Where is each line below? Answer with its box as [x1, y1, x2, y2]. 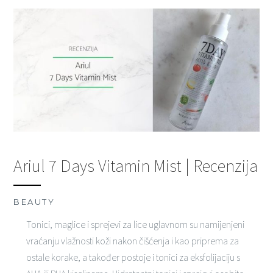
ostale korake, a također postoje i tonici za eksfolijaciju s [26, 250, 240, 263]
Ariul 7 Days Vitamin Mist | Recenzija [13, 154, 258, 177]
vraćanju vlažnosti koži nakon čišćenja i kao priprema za [26, 234, 239, 247]
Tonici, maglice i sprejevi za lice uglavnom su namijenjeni [26, 218, 244, 230]
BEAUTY [13, 196, 55, 207]
